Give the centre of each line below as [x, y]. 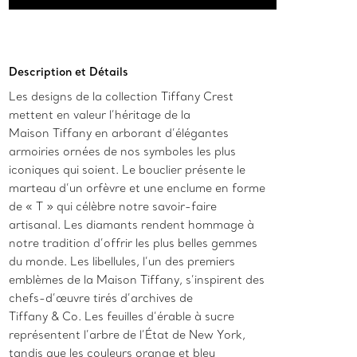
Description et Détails [69, 72]
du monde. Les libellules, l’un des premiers [122, 262]
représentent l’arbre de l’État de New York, [127, 335]
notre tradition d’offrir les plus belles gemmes [133, 243]
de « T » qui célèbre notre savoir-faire [113, 207]
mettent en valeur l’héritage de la [100, 115]
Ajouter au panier [209, 29]
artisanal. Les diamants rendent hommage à [132, 225]
